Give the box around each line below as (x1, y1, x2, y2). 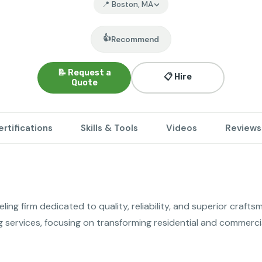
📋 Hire (164, 72, 192, 82)
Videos (166, 122, 197, 134)
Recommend (111, 34, 159, 44)
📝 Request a (57, 68, 111, 78)
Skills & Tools (81, 122, 138, 134)
